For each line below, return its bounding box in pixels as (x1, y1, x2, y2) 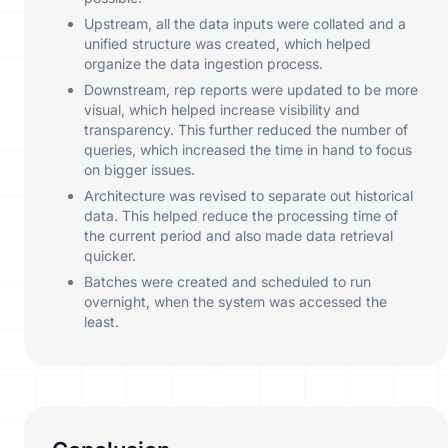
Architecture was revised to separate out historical (84, 187, 413, 205)
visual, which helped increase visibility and (84, 101, 360, 119)
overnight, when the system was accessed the (84, 293, 387, 311)
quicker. (84, 247, 136, 265)
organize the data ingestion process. (84, 55, 323, 73)
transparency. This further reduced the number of (84, 121, 408, 139)
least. (84, 313, 119, 331)
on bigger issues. (84, 161, 195, 179)
